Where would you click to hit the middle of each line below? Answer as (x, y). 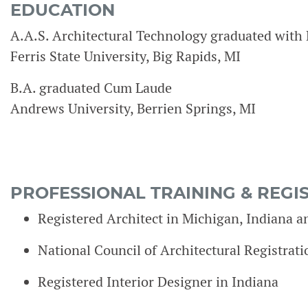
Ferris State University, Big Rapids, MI (125, 56)
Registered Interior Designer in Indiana (158, 282)
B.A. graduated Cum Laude (91, 88)
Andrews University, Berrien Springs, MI (133, 109)
